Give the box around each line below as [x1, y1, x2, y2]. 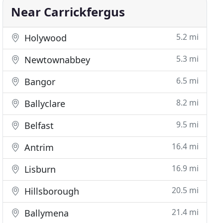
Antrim [22, 141, 54, 153]
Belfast [22, 119, 54, 131]
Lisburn [22, 163, 56, 175]
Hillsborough [22, 185, 80, 197]
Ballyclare [22, 98, 66, 110]
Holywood [22, 32, 67, 44]
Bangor [22, 76, 56, 88]
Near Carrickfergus [11, 3, 125, 20]
